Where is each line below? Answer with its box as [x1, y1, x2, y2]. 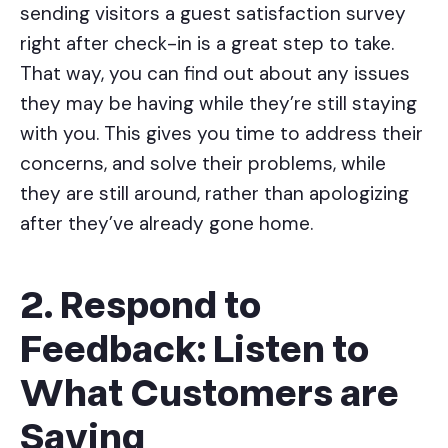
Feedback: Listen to [20, 323, 369, 376]
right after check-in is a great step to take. [20, 31, 394, 57]
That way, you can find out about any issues [20, 61, 410, 87]
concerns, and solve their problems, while [20, 151, 386, 177]
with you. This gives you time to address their [20, 121, 423, 147]
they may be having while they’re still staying [20, 91, 417, 117]
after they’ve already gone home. [20, 211, 318, 237]
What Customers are [20, 367, 399, 420]
